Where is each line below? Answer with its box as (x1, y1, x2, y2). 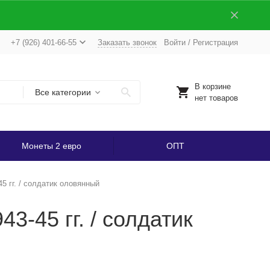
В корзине (194, 82, 231, 91)
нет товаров (194, 93, 238, 102)
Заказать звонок (97, 37, 157, 47)
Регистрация (192, 37, 238, 47)
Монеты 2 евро (21, 141, 81, 151)
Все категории (34, 87, 91, 97)
